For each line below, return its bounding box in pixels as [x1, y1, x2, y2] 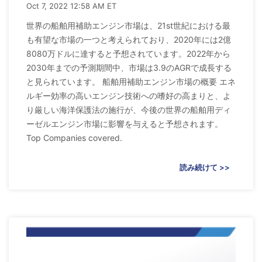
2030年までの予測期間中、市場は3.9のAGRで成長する [26, 63, 232, 73]
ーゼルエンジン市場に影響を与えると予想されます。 [26, 119, 223, 129]
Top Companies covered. [26, 133, 122, 143]
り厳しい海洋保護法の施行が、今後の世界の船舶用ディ [26, 105, 231, 115]
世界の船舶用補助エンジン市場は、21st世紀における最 [26, 20, 230, 31]
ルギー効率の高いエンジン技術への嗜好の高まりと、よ [26, 91, 231, 101]
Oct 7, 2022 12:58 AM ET [26, 1, 116, 11]
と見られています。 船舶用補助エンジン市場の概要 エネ [26, 77, 236, 87]
